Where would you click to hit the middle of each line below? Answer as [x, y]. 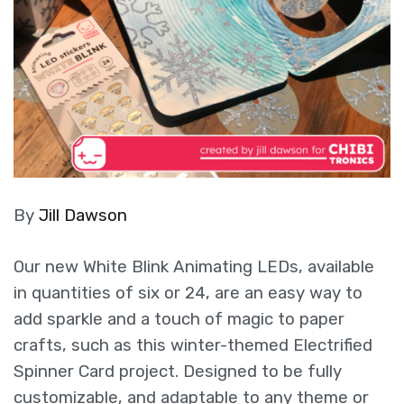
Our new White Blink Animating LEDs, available [194, 266]
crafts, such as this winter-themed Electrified [193, 345]
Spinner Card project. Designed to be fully [178, 371]
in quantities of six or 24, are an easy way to [188, 293]
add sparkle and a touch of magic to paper [179, 319]
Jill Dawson [83, 215]
